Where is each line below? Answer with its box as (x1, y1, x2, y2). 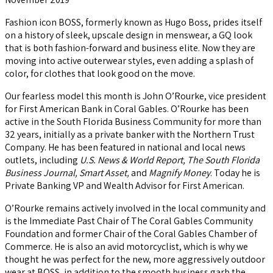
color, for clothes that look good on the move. (5, 67, 195, 80)
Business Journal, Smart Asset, (5, 166, 131, 180)
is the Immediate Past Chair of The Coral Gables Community (5, 214, 253, 228)
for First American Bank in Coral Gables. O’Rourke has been (5, 102, 249, 116)
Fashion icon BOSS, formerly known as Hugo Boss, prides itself (5, 16, 262, 29)
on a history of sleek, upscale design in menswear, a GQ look (5, 29, 252, 42)
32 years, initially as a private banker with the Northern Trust (5, 128, 255, 141)
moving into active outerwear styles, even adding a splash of (5, 54, 253, 68)
